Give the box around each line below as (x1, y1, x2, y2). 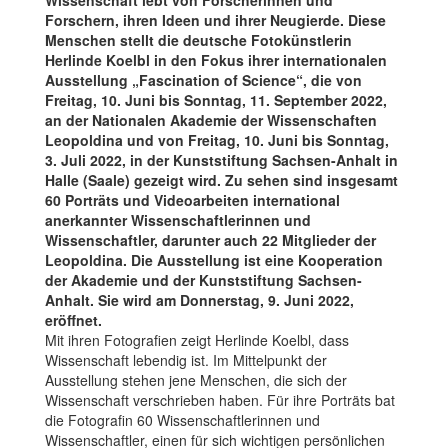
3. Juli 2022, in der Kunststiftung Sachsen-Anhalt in (45, 149, 398, 170)
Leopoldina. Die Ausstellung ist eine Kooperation (45, 249, 383, 270)
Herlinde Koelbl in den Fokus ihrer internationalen (45, 49, 387, 70)
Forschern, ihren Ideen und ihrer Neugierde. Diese (45, 9, 386, 30)
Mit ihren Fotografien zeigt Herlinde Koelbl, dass (45, 329, 349, 350)
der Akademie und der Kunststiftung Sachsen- (45, 269, 362, 290)
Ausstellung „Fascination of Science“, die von (45, 69, 362, 90)
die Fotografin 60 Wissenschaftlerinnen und (45, 409, 320, 430)
